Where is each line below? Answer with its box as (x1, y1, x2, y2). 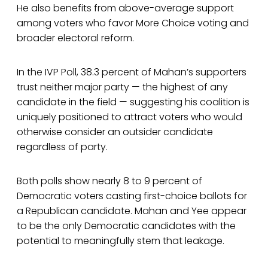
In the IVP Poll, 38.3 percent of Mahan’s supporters (17, 65, 246, 79)
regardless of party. (17, 139, 108, 154)
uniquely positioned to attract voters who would (17, 109, 242, 124)
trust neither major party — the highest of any (17, 80, 228, 94)
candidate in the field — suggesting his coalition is (17, 95, 249, 109)
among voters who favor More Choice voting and (17, 16, 249, 30)
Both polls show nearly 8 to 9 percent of (17, 173, 202, 188)
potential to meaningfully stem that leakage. (17, 233, 227, 248)
